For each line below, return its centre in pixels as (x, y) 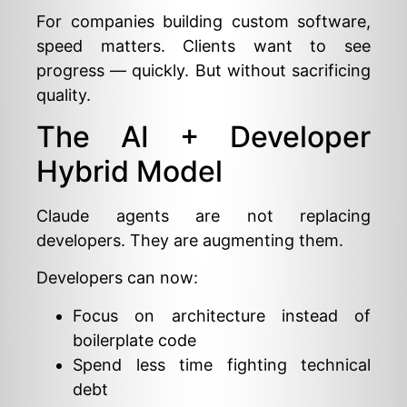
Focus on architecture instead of (222, 315)
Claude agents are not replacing (203, 215)
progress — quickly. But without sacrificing (203, 70)
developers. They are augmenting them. (190, 240)
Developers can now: (117, 278)
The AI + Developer (203, 136)
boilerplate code (134, 340)
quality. (64, 94)
